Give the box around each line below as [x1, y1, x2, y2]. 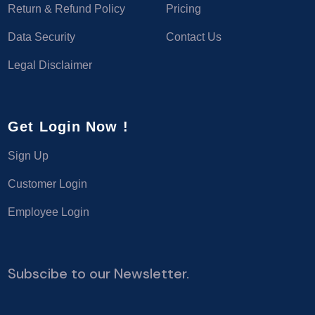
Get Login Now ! [8, 118, 129, 134]
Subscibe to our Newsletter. [8, 264, 190, 283]
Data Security [8, 30, 76, 43]
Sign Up [8, 149, 49, 162]
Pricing [166, 2, 201, 15]
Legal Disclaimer [8, 58, 93, 71]
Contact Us [166, 30, 221, 43]
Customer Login [8, 177, 88, 190]
